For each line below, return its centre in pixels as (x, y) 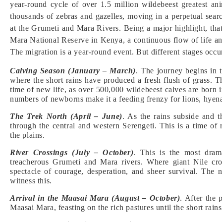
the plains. (28, 135)
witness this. (31, 181)
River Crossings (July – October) (72, 152)
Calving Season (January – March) (73, 71)
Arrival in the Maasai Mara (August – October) (95, 198)
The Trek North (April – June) (66, 116)
